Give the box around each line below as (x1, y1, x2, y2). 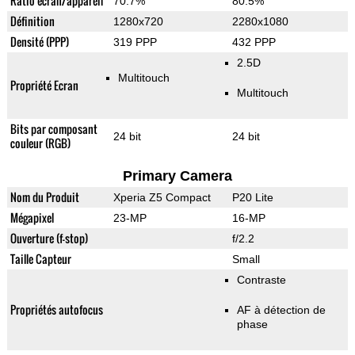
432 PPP (231, 36, 276, 49)
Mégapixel (10, 209, 54, 227)
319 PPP (113, 36, 157, 49)
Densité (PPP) (10, 33, 69, 51)
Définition (10, 13, 55, 30)
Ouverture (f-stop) (10, 230, 88, 247)
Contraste (236, 273, 286, 287)
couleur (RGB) (10, 135, 71, 152)
